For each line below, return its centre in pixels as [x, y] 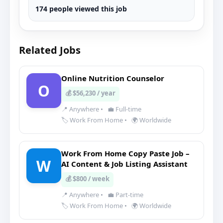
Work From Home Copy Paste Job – [125, 153]
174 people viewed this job [81, 9]
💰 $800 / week [87, 179]
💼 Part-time [125, 195]
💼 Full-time [124, 109]
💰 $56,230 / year [90, 93]
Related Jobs [50, 50]
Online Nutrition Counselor [113, 78]
